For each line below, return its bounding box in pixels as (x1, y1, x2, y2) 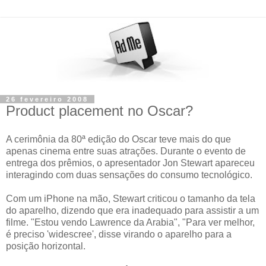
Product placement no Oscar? (6, 102, 193, 119)
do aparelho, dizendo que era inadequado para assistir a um (6, 205, 259, 216)
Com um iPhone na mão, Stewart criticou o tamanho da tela (6, 193, 255, 204)
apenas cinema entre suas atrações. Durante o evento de (6, 145, 246, 156)
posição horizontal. (6, 240, 85, 251)
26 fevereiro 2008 (6, 95, 88, 103)
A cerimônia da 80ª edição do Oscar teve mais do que (6, 134, 231, 144)
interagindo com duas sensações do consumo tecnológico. (6, 169, 252, 180)
